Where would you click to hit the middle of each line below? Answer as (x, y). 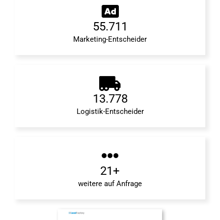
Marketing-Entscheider (110, 40)
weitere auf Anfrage (110, 184)
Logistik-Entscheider (110, 112)
